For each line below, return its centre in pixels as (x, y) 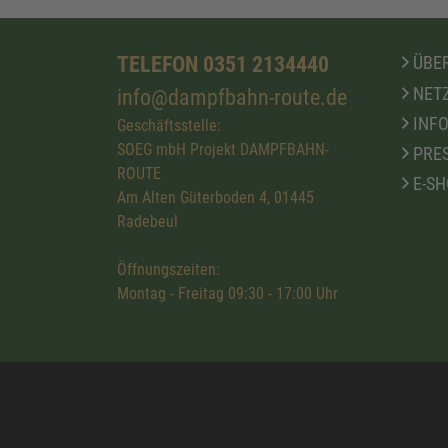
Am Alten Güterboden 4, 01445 (215, 197)
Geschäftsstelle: (169, 125)
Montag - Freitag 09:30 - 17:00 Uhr (227, 293)
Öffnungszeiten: (168, 269)
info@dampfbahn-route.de (232, 96)
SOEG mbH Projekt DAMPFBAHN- (223, 149)
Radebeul (147, 221)
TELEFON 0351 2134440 (223, 63)
